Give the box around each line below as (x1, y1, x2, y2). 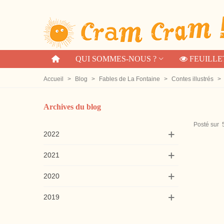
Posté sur (193, 121, 219, 128)
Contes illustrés (171, 75, 213, 82)
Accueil (43, 75, 63, 82)
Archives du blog (43, 102, 101, 111)
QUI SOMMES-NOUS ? (75, 54, 156, 63)
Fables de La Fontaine (99, 75, 160, 82)
